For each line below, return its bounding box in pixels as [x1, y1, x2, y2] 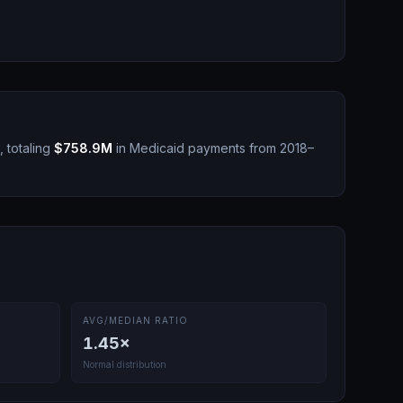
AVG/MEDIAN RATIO [82, 315, 188, 326]
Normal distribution [82, 359, 166, 370]
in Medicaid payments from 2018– [112, 140, 314, 156]
